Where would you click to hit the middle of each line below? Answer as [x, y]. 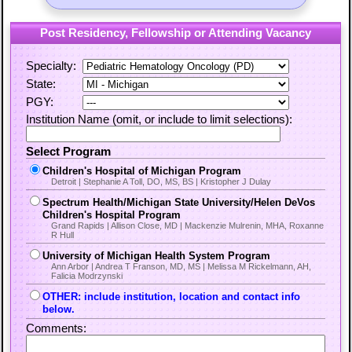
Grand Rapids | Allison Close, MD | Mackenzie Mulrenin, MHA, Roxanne [188, 225]
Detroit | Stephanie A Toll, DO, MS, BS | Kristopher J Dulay [161, 181]
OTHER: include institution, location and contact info [172, 296]
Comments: [57, 328]
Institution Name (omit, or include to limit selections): [159, 119]
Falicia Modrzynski [87, 275]
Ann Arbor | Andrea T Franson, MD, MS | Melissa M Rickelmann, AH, [181, 266]
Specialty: [53, 66]
